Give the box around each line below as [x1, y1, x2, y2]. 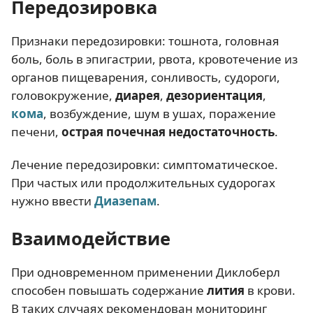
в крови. [247, 282, 296, 298]
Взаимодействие [11, 226, 170, 250]
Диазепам [94, 193, 156, 209]
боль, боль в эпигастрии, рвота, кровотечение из [11, 50, 298, 67]
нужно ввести [11, 193, 94, 209]
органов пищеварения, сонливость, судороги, [11, 68, 280, 85]
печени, [11, 123, 61, 140]
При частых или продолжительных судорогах [11, 175, 275, 191]
